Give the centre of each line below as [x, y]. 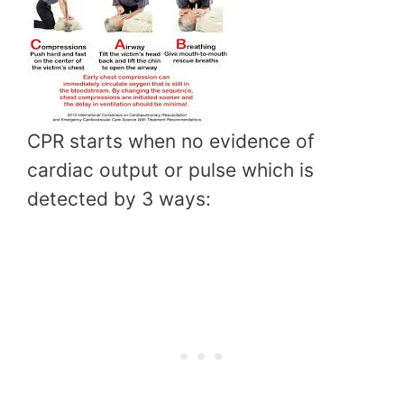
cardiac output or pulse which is [170, 170]
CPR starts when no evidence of [171, 141]
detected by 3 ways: [119, 198]
